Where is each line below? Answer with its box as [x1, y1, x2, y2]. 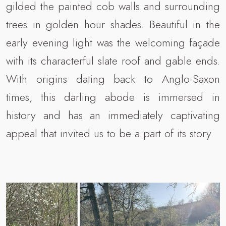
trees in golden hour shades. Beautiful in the [6, 16, 220, 33]
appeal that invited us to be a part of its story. [6, 125, 213, 142]
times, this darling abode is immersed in [6, 89, 220, 105]
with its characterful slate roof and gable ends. [6, 52, 220, 69]
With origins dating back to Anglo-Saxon [6, 71, 220, 87]
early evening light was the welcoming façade [6, 34, 220, 51]
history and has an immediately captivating [6, 107, 220, 124]
